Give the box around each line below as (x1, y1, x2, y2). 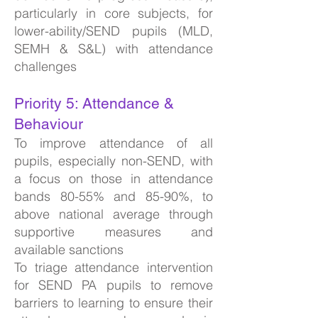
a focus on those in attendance (14, 170, 213, 187)
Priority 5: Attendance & (14, 94, 174, 112)
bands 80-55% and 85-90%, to (14, 188, 213, 204)
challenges (14, 58, 77, 75)
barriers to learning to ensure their (14, 295, 213, 311)
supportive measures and (14, 224, 213, 240)
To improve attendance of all (14, 135, 213, 151)
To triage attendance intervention (14, 259, 213, 275)
